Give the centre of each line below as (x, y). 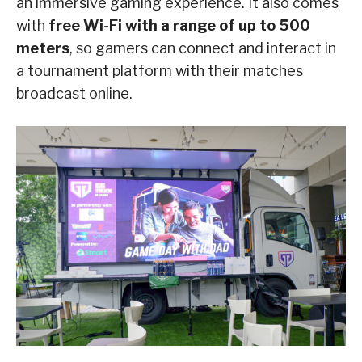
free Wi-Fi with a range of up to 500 (179, 25)
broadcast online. (74, 93)
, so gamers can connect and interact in (203, 48)
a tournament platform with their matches (160, 70)
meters (43, 48)
